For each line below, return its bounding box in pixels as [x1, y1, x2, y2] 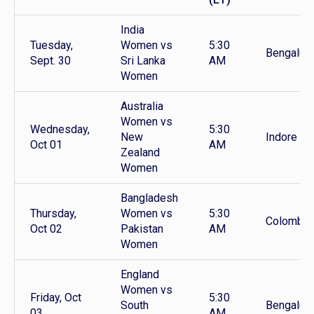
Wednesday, [30, 123, 90, 137]
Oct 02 [30, 222, 62, 236]
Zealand [121, 146, 160, 160]
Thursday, [30, 207, 76, 221]
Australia [121, 100, 163, 114]
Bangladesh [121, 191, 178, 205]
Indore [266, 130, 297, 144]
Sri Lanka [121, 54, 165, 68]
